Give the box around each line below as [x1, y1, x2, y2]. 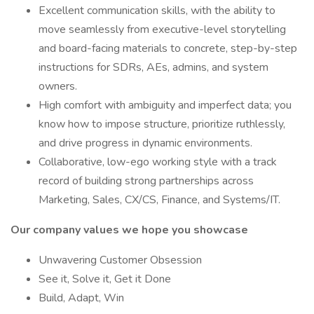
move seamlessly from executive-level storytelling [39, 22, 286, 37]
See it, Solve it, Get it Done [39, 271, 172, 287]
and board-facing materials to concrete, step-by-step [39, 41, 297, 56]
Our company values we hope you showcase [11, 222, 248, 238]
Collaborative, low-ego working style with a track [39, 154, 277, 170]
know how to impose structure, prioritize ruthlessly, [39, 116, 285, 132]
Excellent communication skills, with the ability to [39, 3, 275, 18]
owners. [39, 78, 77, 94]
